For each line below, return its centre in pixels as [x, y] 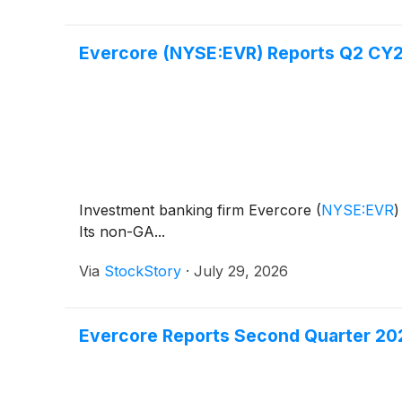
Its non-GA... [122, 231]
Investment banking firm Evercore [197, 210]
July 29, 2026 [241, 271]
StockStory [143, 271]
